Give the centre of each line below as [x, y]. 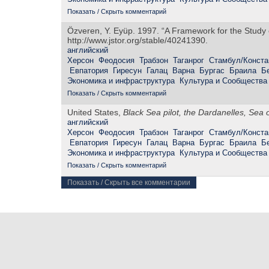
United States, [95, 113]
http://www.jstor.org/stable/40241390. [138, 41]
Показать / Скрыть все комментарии [129, 183]
